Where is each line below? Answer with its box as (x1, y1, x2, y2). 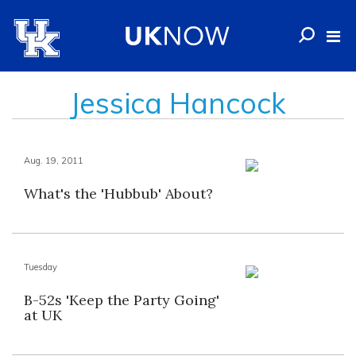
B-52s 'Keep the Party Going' (24, 291, 219, 309)
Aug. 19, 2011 (24, 155, 83, 166)
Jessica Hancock (70, 85, 286, 121)
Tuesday (24, 261, 57, 273)
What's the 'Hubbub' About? (24, 184, 213, 203)
